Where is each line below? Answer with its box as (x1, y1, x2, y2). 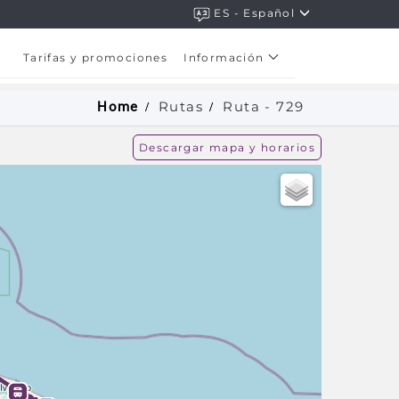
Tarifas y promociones (22, 51, 168, 64)
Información (183, 51, 268, 64)
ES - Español (214, 6, 299, 20)
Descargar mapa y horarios (139, 141, 315, 154)
